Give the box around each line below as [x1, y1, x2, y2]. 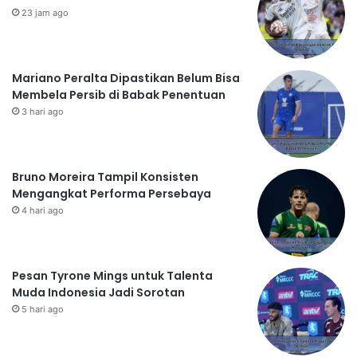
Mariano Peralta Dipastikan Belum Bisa [12, 70, 240, 87]
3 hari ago [22, 106, 64, 118]
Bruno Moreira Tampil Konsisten [12, 169, 198, 186]
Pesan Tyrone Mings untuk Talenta [12, 268, 213, 284]
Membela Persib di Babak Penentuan [12, 87, 226, 104]
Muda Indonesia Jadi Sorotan [12, 284, 185, 301]
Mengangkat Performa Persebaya [12, 186, 211, 202]
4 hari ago [22, 205, 64, 217]
